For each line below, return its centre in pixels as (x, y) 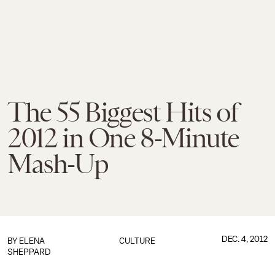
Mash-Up (58, 164)
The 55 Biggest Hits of (122, 112)
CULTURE (137, 241)
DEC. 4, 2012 (244, 239)
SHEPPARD (29, 252)
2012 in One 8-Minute (123, 138)
